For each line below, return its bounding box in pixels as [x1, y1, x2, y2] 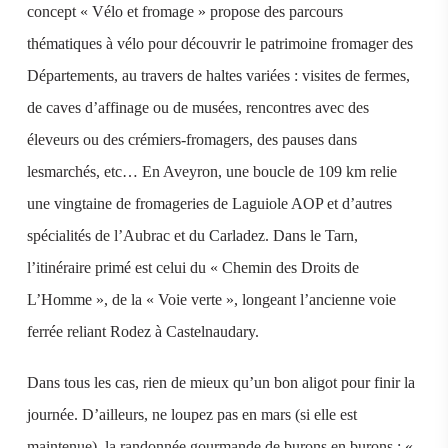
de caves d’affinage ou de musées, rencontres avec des [26, 98, 369, 116]
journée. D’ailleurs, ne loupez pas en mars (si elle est [26, 405, 357, 423]
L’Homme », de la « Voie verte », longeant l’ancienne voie [26, 290, 396, 308]
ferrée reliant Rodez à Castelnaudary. [26, 322, 259, 340]
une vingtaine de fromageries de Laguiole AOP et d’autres [26, 194, 392, 212]
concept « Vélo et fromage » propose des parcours [26, 2, 343, 20]
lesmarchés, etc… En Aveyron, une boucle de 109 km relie [26, 162, 397, 180]
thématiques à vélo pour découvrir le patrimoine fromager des [26, 34, 413, 52]
